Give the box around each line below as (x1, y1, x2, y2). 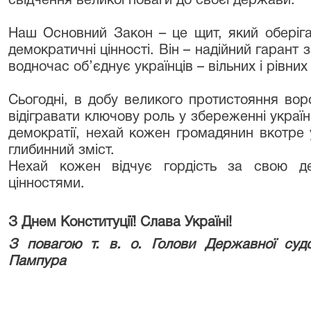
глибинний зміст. (8, 144, 115, 157)
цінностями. (8, 178, 85, 190)
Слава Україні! (140, 217, 232, 229)
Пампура (8, 255, 66, 268)
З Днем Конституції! (8, 217, 136, 229)
